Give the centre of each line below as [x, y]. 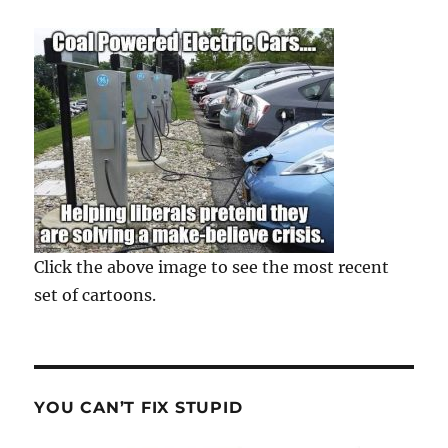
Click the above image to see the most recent [212, 267]
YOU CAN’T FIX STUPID [138, 408]
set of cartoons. [95, 295]
